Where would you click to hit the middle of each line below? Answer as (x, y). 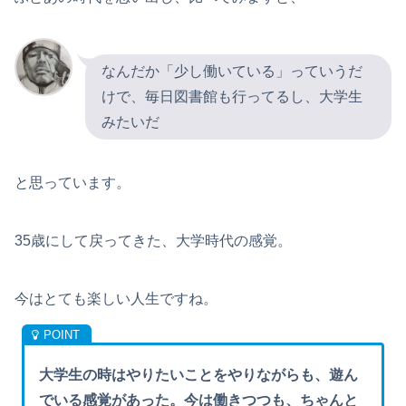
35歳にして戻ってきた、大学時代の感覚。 (153, 241)
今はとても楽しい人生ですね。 (116, 299)
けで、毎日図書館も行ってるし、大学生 (232, 97)
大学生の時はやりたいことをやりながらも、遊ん (199, 375)
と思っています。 (72, 183)
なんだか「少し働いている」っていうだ (232, 72)
